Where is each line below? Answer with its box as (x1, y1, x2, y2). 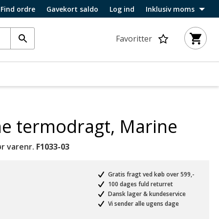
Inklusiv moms (146, 4, 195, 14)
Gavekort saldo (46, 4, 98, 14)
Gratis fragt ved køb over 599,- (107, 170, 195, 178)
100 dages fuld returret (107, 180, 173, 188)
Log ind (109, 4, 134, 14)
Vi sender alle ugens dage (107, 199, 179, 208)
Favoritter (116, 33, 152, 44)
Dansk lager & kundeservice (107, 190, 186, 198)
